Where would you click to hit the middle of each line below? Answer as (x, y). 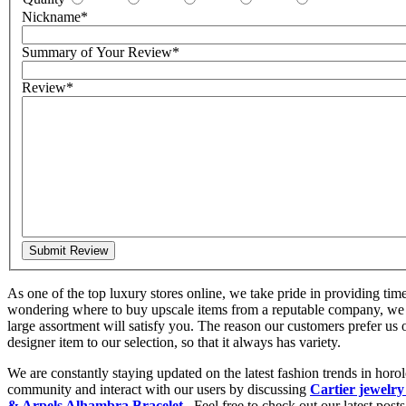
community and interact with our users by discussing (159, 389)
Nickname (51, 16)
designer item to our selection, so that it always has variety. (174, 342)
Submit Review (68, 250)
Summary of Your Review (97, 52)
